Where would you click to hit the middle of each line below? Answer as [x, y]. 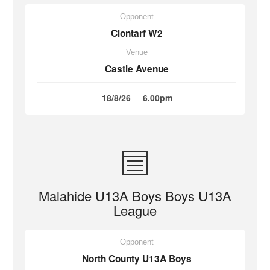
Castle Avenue [137, 69]
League [135, 210]
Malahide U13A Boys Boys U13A [135, 196]
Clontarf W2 [137, 33]
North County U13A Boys [137, 259]
